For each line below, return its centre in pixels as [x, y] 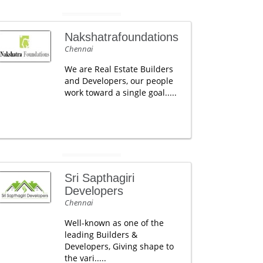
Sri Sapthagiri [99, 178]
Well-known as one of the [114, 222]
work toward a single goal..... [120, 92]
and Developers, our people [119, 80]
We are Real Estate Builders [119, 69]
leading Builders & [101, 234]
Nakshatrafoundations [121, 37]
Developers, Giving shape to [119, 246]
